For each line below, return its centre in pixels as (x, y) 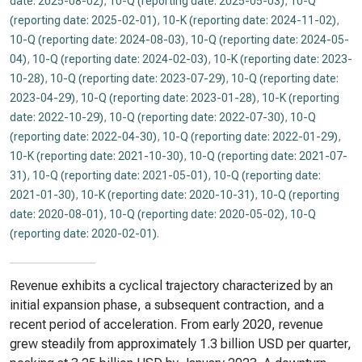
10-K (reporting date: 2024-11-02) (249, 20)
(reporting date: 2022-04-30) (83, 137)
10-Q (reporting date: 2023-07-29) (138, 78)
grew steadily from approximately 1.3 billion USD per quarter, (181, 344)
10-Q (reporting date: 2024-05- (270, 40)
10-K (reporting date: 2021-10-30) (97, 156)
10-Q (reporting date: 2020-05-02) (197, 214)
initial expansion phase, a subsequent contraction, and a (167, 305)
